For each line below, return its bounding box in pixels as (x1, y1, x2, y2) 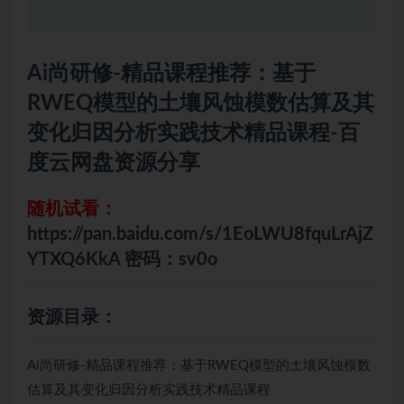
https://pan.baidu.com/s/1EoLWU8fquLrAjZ (27, 225, 373, 244)
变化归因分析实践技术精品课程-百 (27, 123, 360, 145)
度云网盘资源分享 (27, 152, 200, 175)
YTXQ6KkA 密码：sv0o (27, 251, 217, 270)
